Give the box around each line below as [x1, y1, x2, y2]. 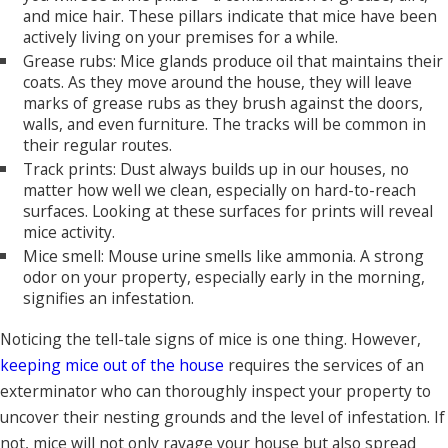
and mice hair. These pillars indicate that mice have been [23, 4, 438, 27]
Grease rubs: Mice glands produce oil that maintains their [23, 49, 444, 72]
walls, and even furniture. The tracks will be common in [23, 112, 427, 135]
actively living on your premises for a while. [23, 25, 339, 48]
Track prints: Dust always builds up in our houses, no [23, 157, 410, 180]
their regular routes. [23, 133, 173, 156]
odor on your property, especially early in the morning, [23, 265, 426, 288]
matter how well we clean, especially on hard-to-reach [23, 178, 417, 201]
